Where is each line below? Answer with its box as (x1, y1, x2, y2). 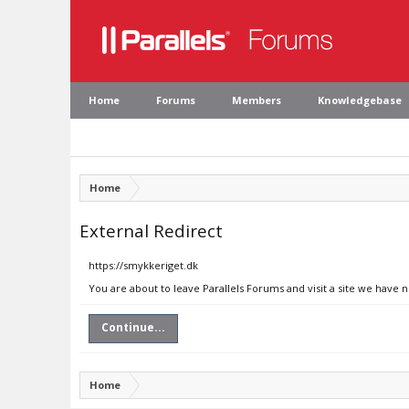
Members (232, 93, 281, 107)
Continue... (101, 320, 165, 335)
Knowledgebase (318, 93, 402, 107)
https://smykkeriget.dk (89, 258, 198, 272)
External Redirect (79, 219, 223, 242)
